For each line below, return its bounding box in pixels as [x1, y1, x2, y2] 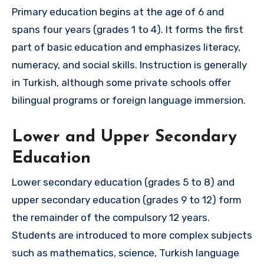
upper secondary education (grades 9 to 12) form [12, 193, 242, 206]
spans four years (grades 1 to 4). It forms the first [12, 24, 243, 36]
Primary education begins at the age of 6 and [12, 6, 224, 18]
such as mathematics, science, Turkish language [12, 246, 239, 259]
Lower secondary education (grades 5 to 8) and [12, 176, 235, 188]
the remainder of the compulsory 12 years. [12, 211, 210, 223]
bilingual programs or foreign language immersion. [12, 94, 246, 107]
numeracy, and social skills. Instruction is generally [12, 59, 247, 71]
